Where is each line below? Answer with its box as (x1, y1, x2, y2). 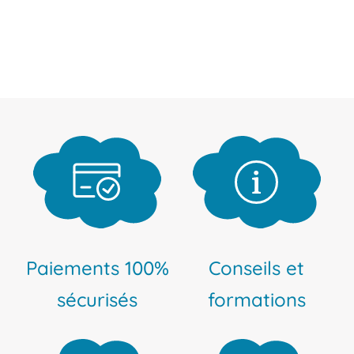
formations (207, 287, 306, 311)
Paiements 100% (25, 255, 169, 280)
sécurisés (57, 287, 138, 311)
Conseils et (209, 255, 305, 280)
